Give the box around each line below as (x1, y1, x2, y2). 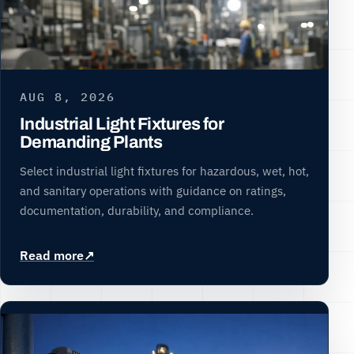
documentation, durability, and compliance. (20, 202, 254, 219)
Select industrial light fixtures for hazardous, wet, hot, (20, 163, 309, 179)
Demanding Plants (20, 133, 163, 153)
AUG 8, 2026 (20, 88, 115, 104)
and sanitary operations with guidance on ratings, (20, 183, 286, 199)
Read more (20, 247, 84, 264)
